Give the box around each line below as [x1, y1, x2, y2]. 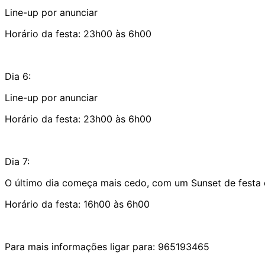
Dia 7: [5, 155, 30, 167]
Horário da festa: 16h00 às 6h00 [5, 198, 150, 210]
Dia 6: [5, 70, 31, 82]
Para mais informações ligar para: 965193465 [5, 240, 209, 253]
